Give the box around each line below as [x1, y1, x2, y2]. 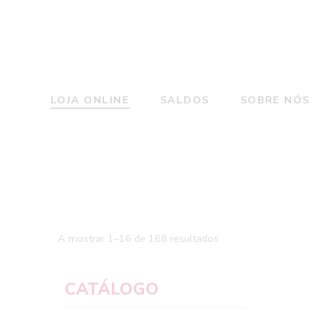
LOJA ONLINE [51, 93, 129, 108]
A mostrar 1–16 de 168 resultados [58, 231, 219, 246]
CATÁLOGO [65, 278, 159, 301]
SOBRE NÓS [240, 93, 310, 108]
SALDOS [160, 93, 210, 108]
